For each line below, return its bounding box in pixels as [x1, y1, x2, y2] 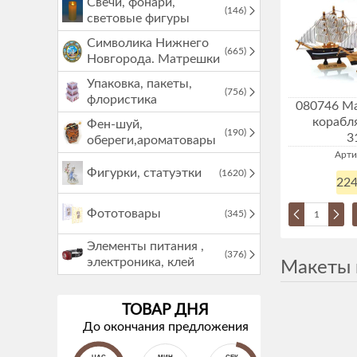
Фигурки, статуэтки [87, 167, 202, 179]
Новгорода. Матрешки [87, 53, 221, 65]
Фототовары [87, 207, 162, 220]
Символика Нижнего [87, 37, 210, 49]
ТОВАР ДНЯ [122, 303, 209, 318]
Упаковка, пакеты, [87, 77, 193, 90]
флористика [87, 93, 158, 106]
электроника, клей [87, 256, 195, 269]
